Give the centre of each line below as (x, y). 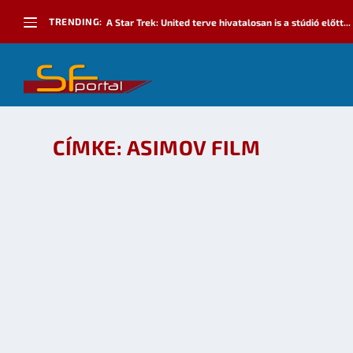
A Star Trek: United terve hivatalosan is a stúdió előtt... (228, 22)
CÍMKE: (90, 147)
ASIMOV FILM (193, 147)
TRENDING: (76, 21)
